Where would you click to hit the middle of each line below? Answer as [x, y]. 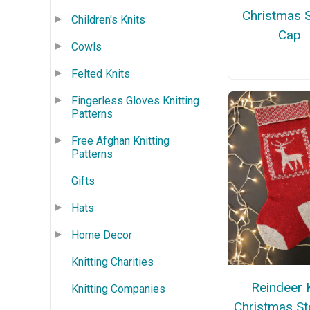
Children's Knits [108, 19]
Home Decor [102, 235]
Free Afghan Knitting [120, 140]
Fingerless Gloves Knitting [135, 100]
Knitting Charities [112, 262]
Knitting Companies [118, 289]
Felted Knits [101, 73]
